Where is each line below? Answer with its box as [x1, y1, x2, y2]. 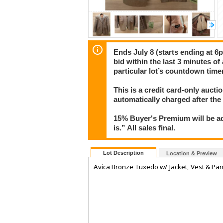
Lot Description [103, 150, 144, 156]
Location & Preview [166, 150, 217, 157]
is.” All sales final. [113, 123, 176, 132]
